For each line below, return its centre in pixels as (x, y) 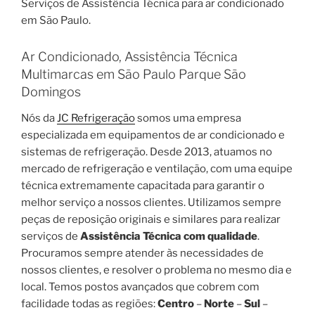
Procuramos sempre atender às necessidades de (142, 253)
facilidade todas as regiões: (89, 304)
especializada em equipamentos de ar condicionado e (153, 135)
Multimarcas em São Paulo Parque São (134, 74)
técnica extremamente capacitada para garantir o (143, 186)
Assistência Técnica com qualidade (169, 237)
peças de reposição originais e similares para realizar (151, 220)
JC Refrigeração (96, 118)
